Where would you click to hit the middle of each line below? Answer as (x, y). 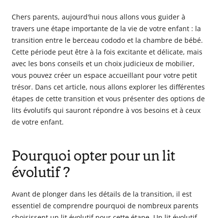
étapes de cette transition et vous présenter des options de (108, 99)
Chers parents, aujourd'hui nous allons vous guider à (99, 17)
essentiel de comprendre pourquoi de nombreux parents (105, 206)
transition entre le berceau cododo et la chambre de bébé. (107, 40)
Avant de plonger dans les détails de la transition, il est (102, 194)
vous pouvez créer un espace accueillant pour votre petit (104, 75)
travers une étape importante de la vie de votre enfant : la (106, 29)
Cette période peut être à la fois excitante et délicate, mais (107, 52)
